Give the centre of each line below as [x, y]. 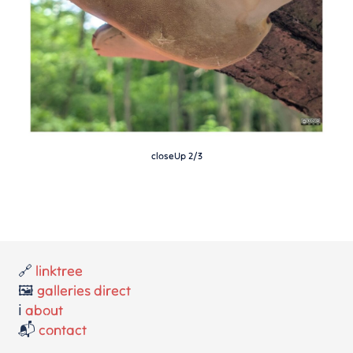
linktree [59, 271]
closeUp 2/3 [176, 156]
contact [63, 330]
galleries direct [84, 290]
